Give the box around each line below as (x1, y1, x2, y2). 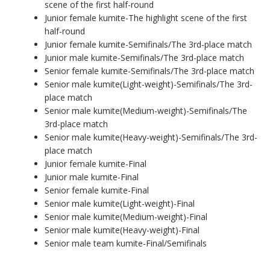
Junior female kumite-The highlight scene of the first (44, 11, 247, 24)
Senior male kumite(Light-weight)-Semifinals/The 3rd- (44, 78, 253, 90)
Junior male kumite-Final (44, 171, 139, 183)
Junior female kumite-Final (44, 157, 146, 169)
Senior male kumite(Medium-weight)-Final (44, 210, 207, 222)
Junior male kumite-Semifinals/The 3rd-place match (44, 51, 244, 63)
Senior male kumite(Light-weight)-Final (44, 197, 195, 209)
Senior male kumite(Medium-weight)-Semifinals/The (44, 104, 247, 116)
